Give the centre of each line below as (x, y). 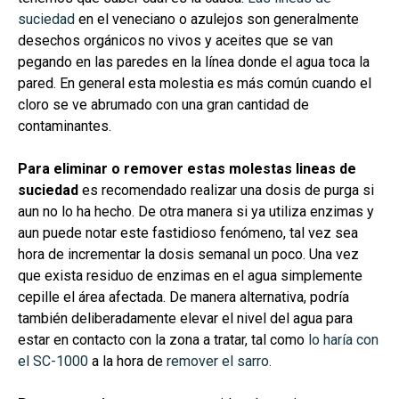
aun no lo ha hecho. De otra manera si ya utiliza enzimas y (196, 211)
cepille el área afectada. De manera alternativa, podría (183, 297)
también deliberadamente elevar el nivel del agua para (185, 318)
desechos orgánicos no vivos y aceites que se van (175, 40)
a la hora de (127, 361)
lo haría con (343, 339)
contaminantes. (65, 126)
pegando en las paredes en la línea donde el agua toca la (194, 61)
